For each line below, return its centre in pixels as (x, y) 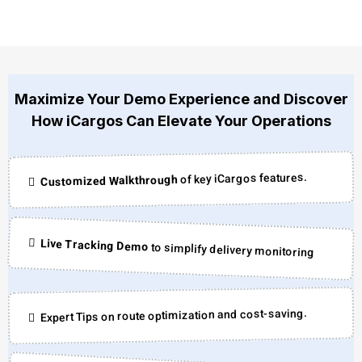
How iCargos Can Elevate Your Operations (181, 121)
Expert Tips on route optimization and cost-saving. (174, 316)
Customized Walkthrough (109, 181)
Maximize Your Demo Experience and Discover (181, 99)
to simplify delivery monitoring (232, 250)
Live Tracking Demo (95, 246)
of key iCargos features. (242, 179)
